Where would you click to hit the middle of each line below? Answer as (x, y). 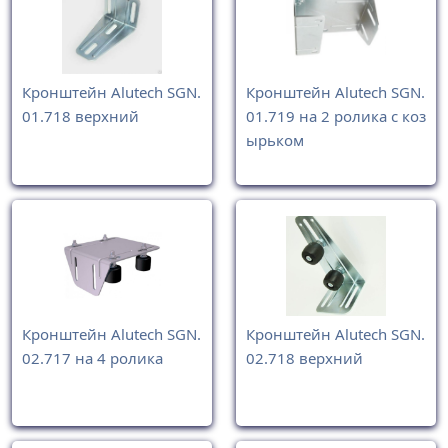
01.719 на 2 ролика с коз (336, 116)
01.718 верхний (80, 116)
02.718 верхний (304, 357)
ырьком (275, 140)
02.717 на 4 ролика (92, 357)
